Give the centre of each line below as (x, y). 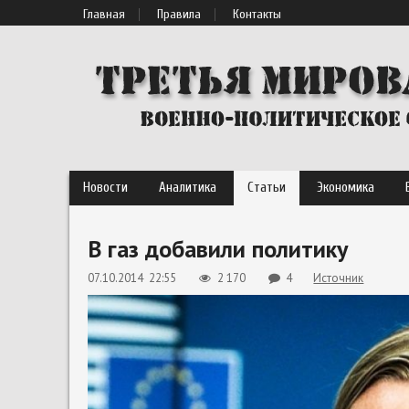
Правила (179, 14)
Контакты (257, 14)
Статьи (267, 188)
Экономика (346, 188)
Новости (105, 188)
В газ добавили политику (218, 249)
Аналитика (188, 188)
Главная (104, 14)
